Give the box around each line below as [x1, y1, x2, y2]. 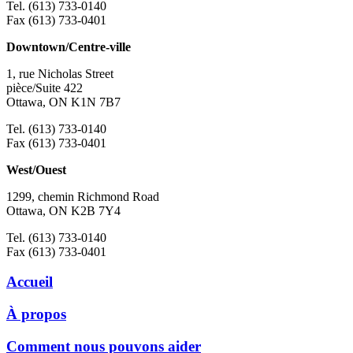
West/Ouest [6, 162, 66, 176]
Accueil [6, 273, 53, 291]
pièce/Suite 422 [6, 80, 83, 95]
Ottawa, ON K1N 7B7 [6, 95, 121, 109]
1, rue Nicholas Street [6, 66, 113, 80]
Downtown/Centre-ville [6, 39, 131, 54]
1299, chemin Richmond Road [6, 189, 159, 203]
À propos [6, 306, 66, 323]
